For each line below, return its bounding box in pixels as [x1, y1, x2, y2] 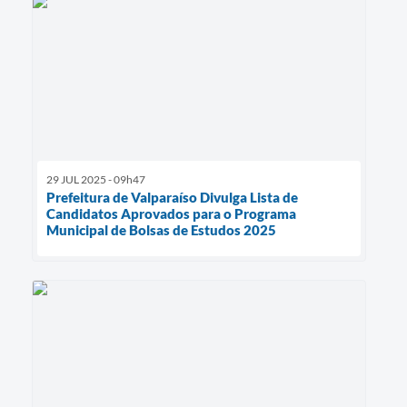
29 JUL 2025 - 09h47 [46, 172, 145, 186]
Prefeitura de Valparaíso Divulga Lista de [46, 188, 298, 205]
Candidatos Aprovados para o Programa [46, 204, 296, 222]
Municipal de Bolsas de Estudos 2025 [46, 221, 276, 238]
